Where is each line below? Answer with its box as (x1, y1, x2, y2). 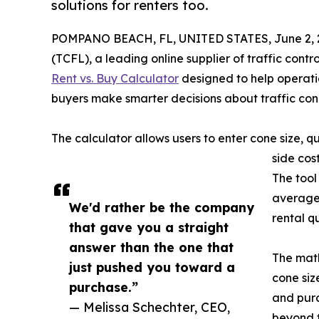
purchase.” (69, 279, 138, 296)
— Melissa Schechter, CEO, (69, 299, 230, 315)
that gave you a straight (69, 219, 229, 236)
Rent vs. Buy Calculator (51, 71, 179, 86)
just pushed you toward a (69, 259, 235, 276)
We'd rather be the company (69, 199, 254, 216)
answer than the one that (69, 239, 234, 256)
